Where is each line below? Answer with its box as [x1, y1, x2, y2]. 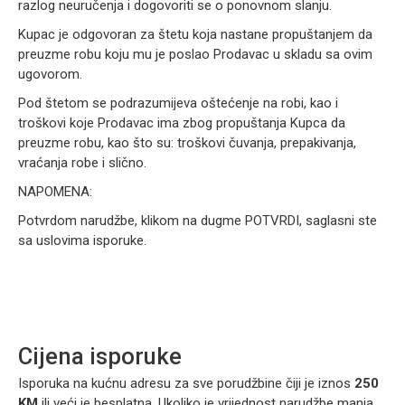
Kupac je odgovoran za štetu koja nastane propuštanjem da [18, 26, 372, 42]
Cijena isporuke [18, 343, 182, 370]
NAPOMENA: [18, 184, 92, 200]
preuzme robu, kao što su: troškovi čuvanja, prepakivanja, [18, 135, 356, 151]
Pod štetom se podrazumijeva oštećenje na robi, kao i [18, 95, 338, 111]
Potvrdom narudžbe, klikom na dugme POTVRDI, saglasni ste [18, 212, 377, 229]
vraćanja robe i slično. [18, 155, 146, 171]
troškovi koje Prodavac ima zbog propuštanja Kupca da [18, 115, 345, 131]
